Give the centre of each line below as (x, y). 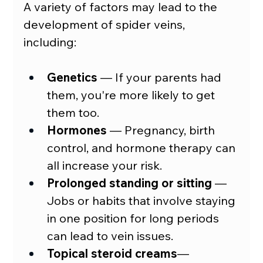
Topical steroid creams (112, 253)
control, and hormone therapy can (143, 147)
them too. (73, 112)
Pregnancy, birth (170, 130)
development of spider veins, (106, 24)
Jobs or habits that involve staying (143, 200)
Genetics (73, 77)
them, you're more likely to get (133, 95)
